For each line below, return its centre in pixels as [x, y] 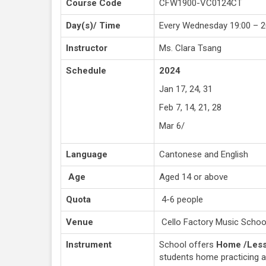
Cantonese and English [204, 154]
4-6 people [181, 199]
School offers [188, 244]
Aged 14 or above [194, 177]
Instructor [87, 48]
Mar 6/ [172, 126]
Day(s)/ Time [93, 25]
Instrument [89, 244]
